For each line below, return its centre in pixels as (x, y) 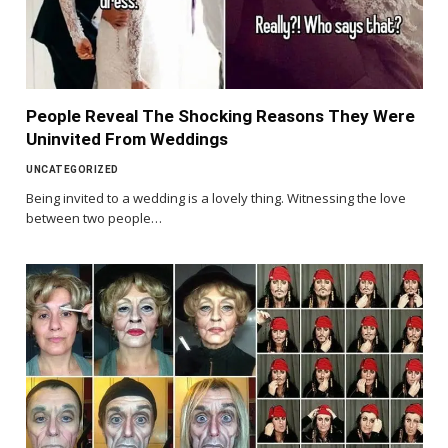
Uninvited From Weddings (127, 139)
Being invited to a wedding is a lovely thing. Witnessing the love (216, 198)
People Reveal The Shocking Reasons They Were (220, 116)
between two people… (94, 218)
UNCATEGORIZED (72, 170)
